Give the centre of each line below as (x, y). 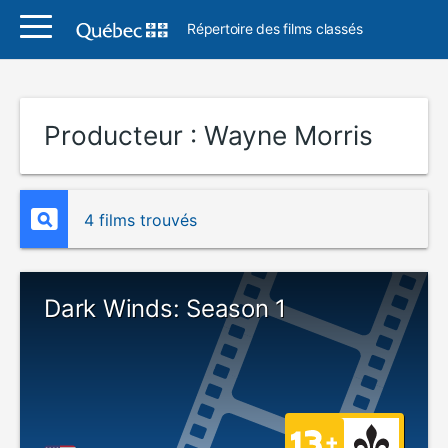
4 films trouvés (140, 220)
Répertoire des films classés (275, 28)
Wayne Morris (288, 135)
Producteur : (124, 135)
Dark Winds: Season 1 (165, 308)
